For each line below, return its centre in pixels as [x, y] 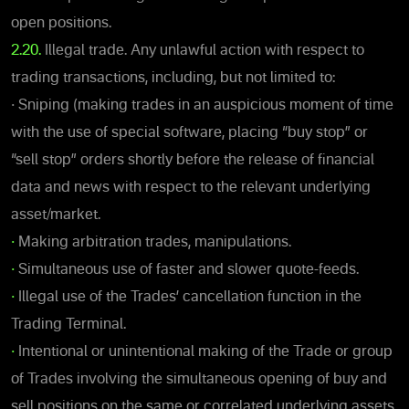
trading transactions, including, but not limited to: [173, 78]
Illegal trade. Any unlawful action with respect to [203, 51]
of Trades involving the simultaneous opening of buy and [199, 379]
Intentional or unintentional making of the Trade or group [205, 352]
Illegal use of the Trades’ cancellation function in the [190, 297]
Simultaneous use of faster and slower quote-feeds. [189, 270]
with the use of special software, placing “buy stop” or [189, 133]
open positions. [61, 23]
